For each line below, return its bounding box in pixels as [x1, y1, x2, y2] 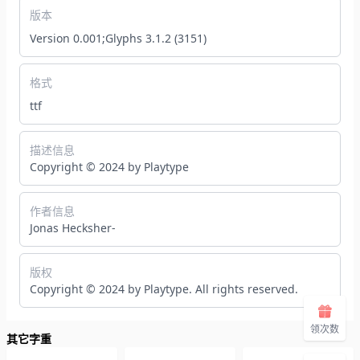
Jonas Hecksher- [30, 220, 116, 235]
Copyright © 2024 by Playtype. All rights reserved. [30, 281, 298, 297]
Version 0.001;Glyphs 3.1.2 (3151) [30, 31, 207, 46]
